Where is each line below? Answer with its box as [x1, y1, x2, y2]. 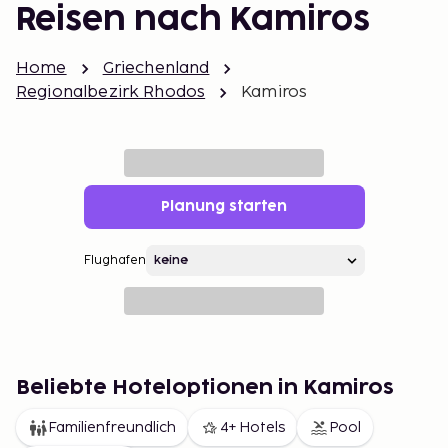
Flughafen [83, 253, 146, 268]
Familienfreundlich [48, 419, 176, 436]
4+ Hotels [220, 419, 285, 436]
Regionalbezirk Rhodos [16, 83, 206, 102]
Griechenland [102, 59, 210, 78]
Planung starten [161, 200, 287, 213]
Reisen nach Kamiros [16, 5, 370, 36]
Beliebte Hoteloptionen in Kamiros [16, 378, 394, 398]
